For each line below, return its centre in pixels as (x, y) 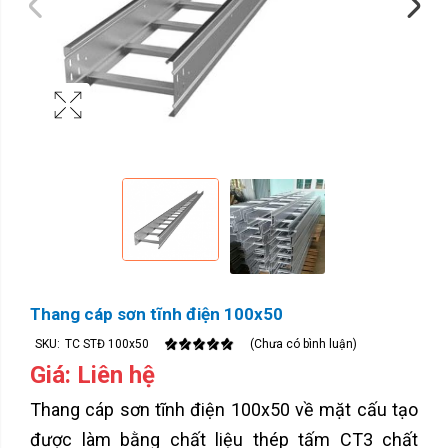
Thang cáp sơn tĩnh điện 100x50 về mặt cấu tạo (224, 409)
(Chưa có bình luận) (303, 343)
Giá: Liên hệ (92, 374)
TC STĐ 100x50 (107, 343)
